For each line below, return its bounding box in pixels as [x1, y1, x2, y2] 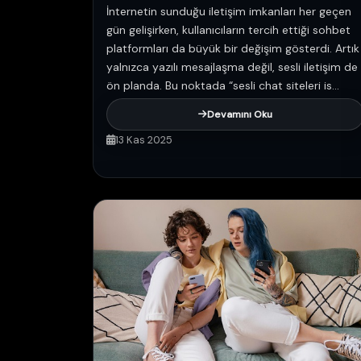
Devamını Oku [207, 108, 272, 121]
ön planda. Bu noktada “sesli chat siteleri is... [106, 78, 339, 93]
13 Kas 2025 [115, 133, 172, 147]
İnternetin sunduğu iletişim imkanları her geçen [106, 4, 351, 19]
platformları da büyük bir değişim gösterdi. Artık [106, 41, 359, 56]
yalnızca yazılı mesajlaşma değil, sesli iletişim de [106, 60, 358, 74]
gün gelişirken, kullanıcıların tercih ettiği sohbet [106, 23, 351, 37]
